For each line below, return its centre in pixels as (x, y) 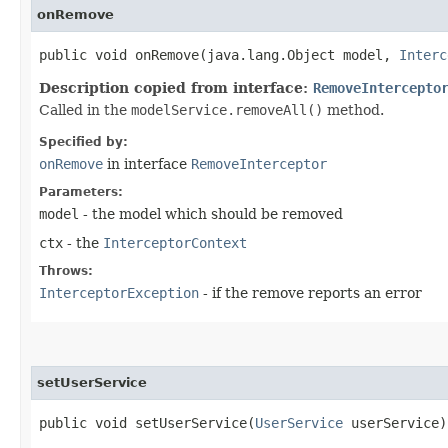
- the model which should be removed (211, 213)
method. (353, 109)
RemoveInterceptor (259, 163)
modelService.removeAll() (227, 109)
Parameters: (81, 191)
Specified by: (83, 141)
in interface (147, 163)
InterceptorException (119, 292)
